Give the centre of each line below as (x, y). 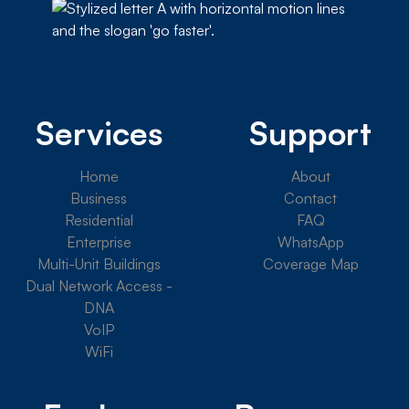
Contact (310, 199)
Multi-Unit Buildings (99, 264)
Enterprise (99, 242)
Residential (99, 220)
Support (310, 133)
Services (99, 133)
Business (99, 199)
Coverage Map (310, 264)
